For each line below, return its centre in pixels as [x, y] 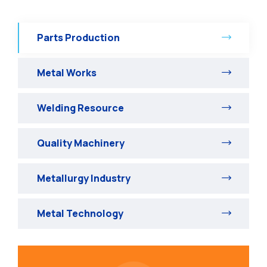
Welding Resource [80, 108]
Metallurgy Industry [84, 178]
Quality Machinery [81, 143]
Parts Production [78, 37]
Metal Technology [80, 213]
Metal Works [67, 72]
